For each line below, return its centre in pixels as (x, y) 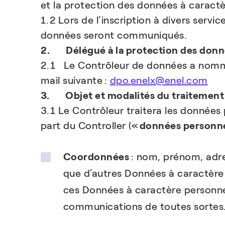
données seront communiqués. (114, 35)
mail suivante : (75, 80)
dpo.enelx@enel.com (159, 80)
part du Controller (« (90, 126)
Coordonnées (96, 157)
